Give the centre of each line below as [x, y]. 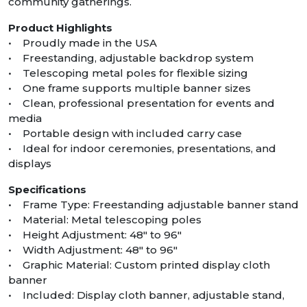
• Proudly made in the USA [83, 43]
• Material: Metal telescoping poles [105, 220]
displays [30, 164]
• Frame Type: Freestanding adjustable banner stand [153, 205]
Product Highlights [60, 28]
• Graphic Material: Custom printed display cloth [139, 265]
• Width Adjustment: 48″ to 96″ [93, 250]
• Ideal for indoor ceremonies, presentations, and [142, 149]
